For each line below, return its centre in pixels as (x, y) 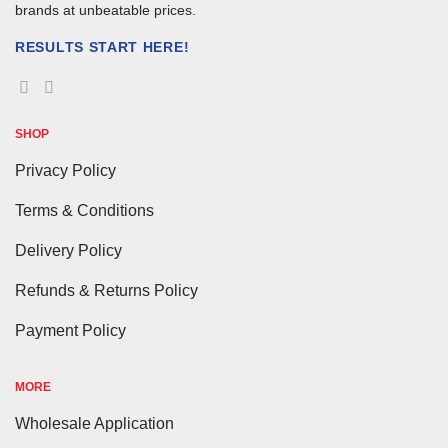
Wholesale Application (94, 423)
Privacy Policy (65, 170)
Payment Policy (70, 330)
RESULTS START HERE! (102, 46)
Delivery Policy (68, 250)
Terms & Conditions (84, 210)
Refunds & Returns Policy (106, 290)
